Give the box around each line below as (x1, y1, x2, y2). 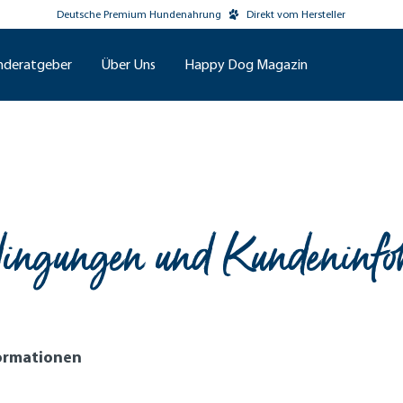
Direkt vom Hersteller (246, 8, 346, 21)
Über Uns (101, 56, 156, 73)
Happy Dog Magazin (184, 56, 308, 73)
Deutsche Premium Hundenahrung (57, 8, 222, 21)
